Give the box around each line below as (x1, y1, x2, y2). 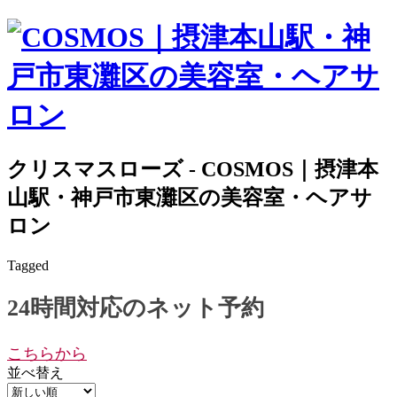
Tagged (7, 257, 49, 273)
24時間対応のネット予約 (7, 295, 264, 322)
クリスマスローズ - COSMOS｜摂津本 (7, 157, 378, 181)
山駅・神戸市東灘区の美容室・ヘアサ (7, 185, 372, 209)
